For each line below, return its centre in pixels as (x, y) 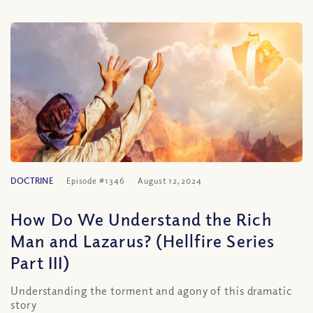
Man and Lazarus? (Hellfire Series (143, 240)
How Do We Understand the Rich (141, 219)
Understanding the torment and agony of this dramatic (152, 291)
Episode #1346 (95, 181)
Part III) (40, 262)
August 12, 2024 (170, 181)
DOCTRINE (32, 181)
